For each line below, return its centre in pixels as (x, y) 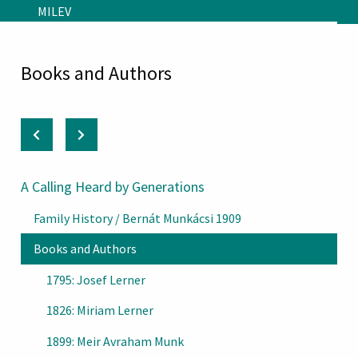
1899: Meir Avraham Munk (115, 341)
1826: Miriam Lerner (100, 310)
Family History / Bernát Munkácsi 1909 (137, 218)
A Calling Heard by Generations (113, 186)
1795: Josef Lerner (96, 279)
